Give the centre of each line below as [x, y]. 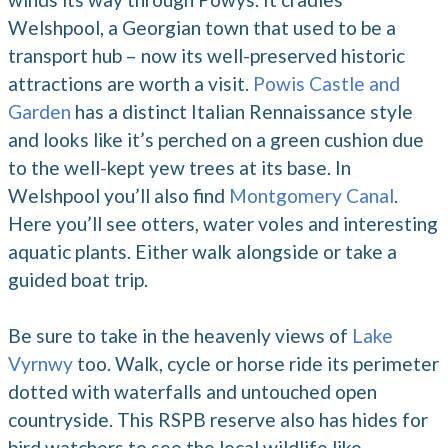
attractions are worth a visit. [130, 83]
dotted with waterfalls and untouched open [192, 392]
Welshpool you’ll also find [118, 195]
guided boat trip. [78, 279]
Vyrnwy [40, 364]
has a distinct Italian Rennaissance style [242, 111]
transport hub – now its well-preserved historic [206, 55]
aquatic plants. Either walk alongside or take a [202, 251]
